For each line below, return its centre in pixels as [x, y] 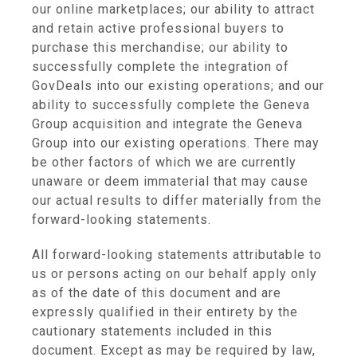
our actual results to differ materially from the [177, 200]
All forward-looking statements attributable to [177, 255]
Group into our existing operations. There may [176, 143]
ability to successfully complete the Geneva [171, 105]
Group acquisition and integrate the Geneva [167, 124]
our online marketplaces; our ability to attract [173, 9]
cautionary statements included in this [152, 331]
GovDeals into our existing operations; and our [178, 86]
